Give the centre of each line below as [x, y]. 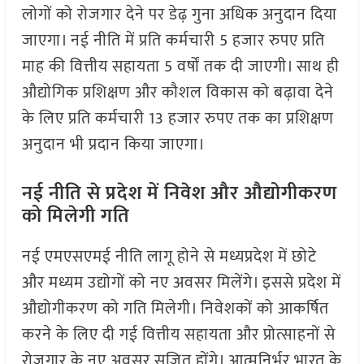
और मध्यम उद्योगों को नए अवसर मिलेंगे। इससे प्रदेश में [181, 283]
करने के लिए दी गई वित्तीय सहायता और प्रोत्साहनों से [178, 335]
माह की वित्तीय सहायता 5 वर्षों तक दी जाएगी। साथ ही [180, 67]
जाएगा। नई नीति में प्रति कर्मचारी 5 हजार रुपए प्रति [173, 41]
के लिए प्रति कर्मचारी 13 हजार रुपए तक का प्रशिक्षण [178, 119]
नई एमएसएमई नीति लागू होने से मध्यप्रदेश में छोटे [169, 257]
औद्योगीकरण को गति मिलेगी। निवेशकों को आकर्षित [175, 309]
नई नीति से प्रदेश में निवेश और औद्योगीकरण [179, 194]
